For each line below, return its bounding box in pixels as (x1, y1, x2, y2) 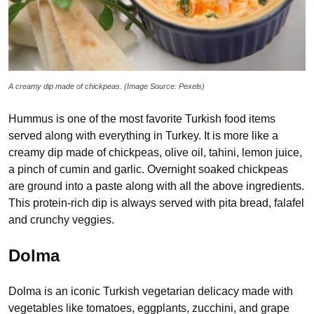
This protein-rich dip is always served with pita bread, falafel (8, 197, 304, 210)
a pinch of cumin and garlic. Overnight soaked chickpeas (8, 163, 288, 176)
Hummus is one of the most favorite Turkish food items (8, 113, 275, 125)
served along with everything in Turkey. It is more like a (8, 130, 278, 142)
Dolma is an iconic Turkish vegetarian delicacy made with (8, 285, 293, 298)
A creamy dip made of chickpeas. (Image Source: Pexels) (8, 82, 205, 91)
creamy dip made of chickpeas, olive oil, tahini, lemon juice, (8, 146, 302, 159)
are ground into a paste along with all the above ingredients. (8, 180, 304, 193)
